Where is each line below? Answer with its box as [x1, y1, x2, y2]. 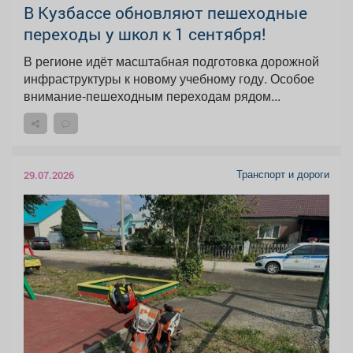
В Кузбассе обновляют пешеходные [24, 2, 307, 24]
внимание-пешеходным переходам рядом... [24, 87, 281, 106]
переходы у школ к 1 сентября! [24, 23, 266, 46]
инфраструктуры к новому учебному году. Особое [24, 69, 314, 88]
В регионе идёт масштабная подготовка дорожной [24, 52, 319, 71]
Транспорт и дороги [236, 167, 329, 182]
